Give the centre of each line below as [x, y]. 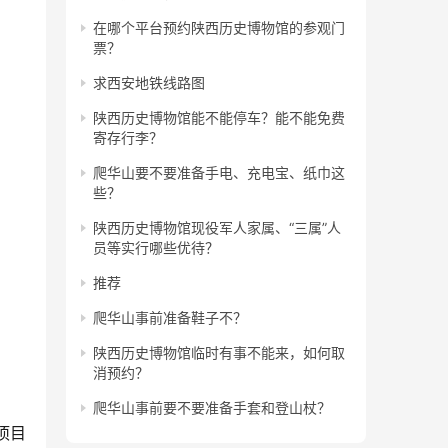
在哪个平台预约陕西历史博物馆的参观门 [219, 27]
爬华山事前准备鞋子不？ [170, 317]
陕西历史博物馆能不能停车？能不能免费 [219, 117]
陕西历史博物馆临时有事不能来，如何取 [219, 352]
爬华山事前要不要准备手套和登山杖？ [212, 407]
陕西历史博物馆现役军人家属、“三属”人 [217, 227]
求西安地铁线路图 [149, 82]
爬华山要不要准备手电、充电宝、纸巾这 [219, 172]
